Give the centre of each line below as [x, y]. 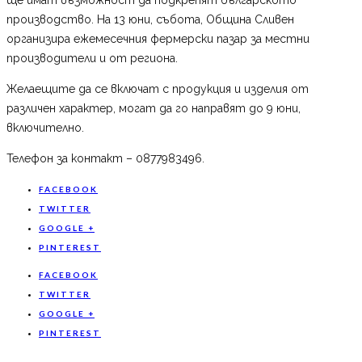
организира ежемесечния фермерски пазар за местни [158, 38]
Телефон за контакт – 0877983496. [105, 158]
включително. [45, 127]
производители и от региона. [92, 58]
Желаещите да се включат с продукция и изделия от [158, 88]
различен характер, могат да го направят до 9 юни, [154, 108]
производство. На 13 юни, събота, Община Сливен [150, 19]
